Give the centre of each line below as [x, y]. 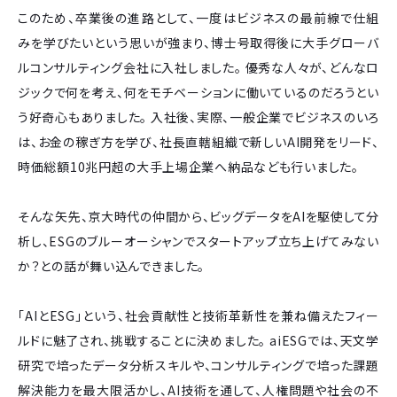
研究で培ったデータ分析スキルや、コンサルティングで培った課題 [198, 365]
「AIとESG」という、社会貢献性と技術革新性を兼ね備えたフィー [198, 315]
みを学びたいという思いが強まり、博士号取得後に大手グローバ [198, 42]
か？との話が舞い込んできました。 [112, 265]
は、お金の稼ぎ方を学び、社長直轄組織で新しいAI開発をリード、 [198, 141]
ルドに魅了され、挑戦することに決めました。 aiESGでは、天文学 [198, 340]
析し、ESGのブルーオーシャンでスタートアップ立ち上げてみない [198, 241]
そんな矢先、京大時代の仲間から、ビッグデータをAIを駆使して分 [198, 216]
